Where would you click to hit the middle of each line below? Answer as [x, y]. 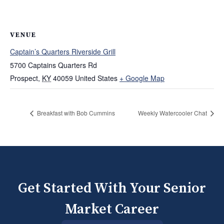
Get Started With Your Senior [112, 188]
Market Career [112, 209]
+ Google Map [142, 78]
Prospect [24, 78]
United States [96, 78]
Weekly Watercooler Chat [173, 112]
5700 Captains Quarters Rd [53, 65]
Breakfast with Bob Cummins [75, 112]
